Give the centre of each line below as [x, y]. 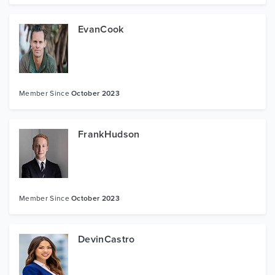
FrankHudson [109, 134]
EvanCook [101, 29]
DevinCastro [107, 239]
